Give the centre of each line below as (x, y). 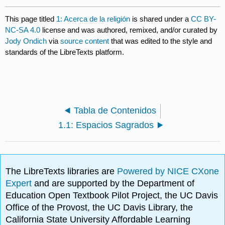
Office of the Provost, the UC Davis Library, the (99, 208)
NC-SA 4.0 (23, 30)
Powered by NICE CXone (168, 172)
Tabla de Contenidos (115, 111)
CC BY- (204, 19)
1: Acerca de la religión (93, 19)
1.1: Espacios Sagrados (106, 125)
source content (85, 41)
